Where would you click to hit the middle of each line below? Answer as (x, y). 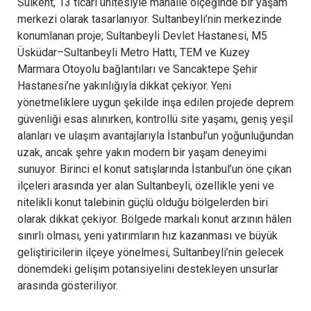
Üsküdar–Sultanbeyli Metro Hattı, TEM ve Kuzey (134, 52)
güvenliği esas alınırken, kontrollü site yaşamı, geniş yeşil (155, 119)
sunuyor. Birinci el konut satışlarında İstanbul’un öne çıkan (154, 169)
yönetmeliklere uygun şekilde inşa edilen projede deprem (155, 102)
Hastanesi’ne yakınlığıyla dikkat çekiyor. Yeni (124, 85)
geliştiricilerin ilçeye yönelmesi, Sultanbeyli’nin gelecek (151, 252)
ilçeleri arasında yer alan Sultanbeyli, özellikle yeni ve (146, 185)
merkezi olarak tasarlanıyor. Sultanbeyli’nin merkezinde (150, 19)
